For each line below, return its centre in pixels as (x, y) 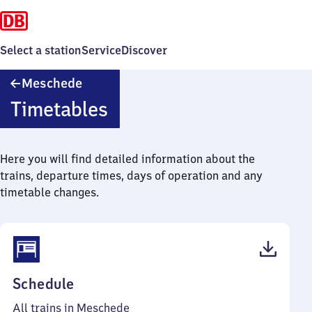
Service (101, 50)
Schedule (44, 284)
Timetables (59, 109)
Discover (144, 50)
